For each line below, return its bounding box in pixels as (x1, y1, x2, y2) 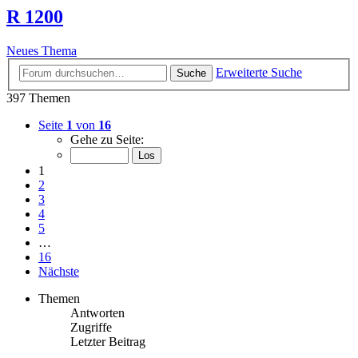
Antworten (70, 305, 125, 320)
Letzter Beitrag (70, 334, 145, 348)
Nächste (38, 264, 79, 278)
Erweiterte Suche (216, 65, 302, 79)
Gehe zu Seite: (70, 132, 144, 146)
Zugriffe (70, 320, 112, 334)
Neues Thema (6, 44, 77, 58)
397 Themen (6, 90, 70, 105)
